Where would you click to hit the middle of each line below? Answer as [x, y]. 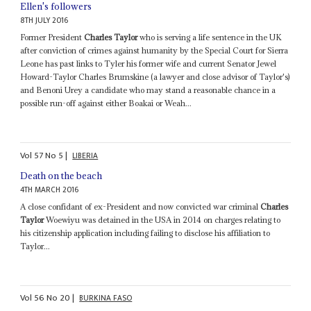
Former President [52, 37]
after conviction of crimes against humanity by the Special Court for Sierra [154, 51]
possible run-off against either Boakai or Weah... [106, 103]
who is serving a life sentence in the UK [210, 37]
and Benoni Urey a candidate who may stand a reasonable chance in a [148, 90]
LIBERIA [85, 155]
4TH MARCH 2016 [50, 190]
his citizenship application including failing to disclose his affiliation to [145, 233]
